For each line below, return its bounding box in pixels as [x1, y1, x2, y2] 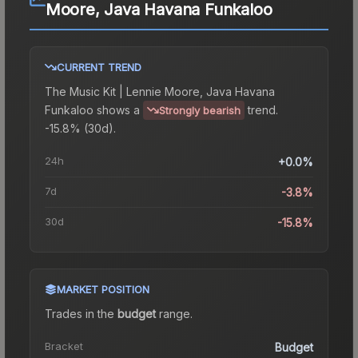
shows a [93, 102, 140, 117]
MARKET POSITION [57, 283, 149, 296]
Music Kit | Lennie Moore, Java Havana [70, 85, 275, 99]
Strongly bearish [159, 104, 241, 117]
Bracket [45, 340, 83, 353]
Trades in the [45, 307, 117, 321]
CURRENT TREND [57, 61, 141, 74]
